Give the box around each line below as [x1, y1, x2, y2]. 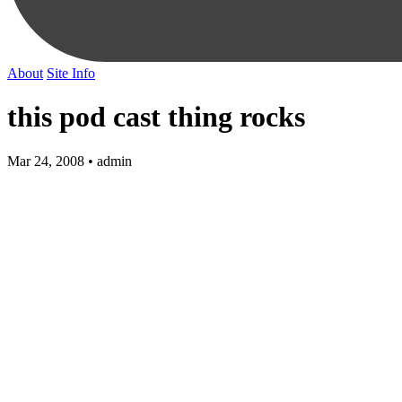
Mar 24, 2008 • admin [7, 153, 132, 169]
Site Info [47, 65, 95, 81]
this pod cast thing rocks [7, 100, 305, 134]
